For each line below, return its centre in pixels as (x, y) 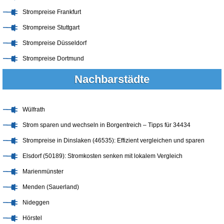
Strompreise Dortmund (53, 58)
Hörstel (32, 218)
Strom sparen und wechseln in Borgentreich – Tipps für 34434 (106, 125)
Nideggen (36, 202)
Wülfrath (34, 109)
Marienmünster (43, 171)
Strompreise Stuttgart (51, 27)
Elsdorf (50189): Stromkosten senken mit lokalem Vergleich (102, 156)
